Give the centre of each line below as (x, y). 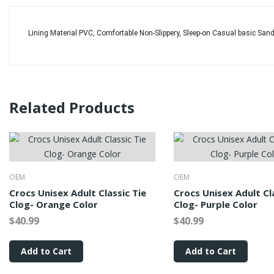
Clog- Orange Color (54, 204)
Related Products (72, 107)
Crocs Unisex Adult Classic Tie (78, 193)
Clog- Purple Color (215, 204)
